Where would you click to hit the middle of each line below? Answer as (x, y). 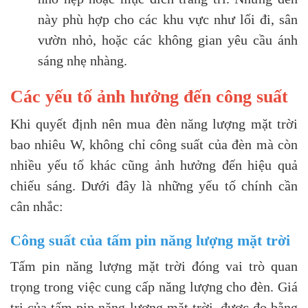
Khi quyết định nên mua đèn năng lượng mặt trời (154, 124)
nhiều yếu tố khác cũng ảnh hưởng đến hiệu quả (154, 165)
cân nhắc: (37, 207)
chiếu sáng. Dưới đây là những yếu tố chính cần (154, 186)
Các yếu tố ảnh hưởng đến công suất (149, 97)
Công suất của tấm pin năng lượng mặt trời (150, 241)
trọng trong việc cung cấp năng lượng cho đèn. (144, 287)
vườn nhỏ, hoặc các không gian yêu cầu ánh (168, 40)
